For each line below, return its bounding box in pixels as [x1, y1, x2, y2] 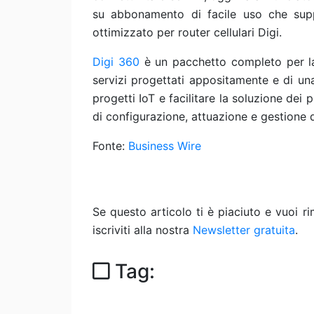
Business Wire [128, 139, 201, 153]
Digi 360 [93, 55, 139, 69]
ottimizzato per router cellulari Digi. [93, 25, 282, 39]
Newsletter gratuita [193, 223, 295, 237]
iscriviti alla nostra [93, 223, 193, 237]
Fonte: [93, 139, 128, 153]
